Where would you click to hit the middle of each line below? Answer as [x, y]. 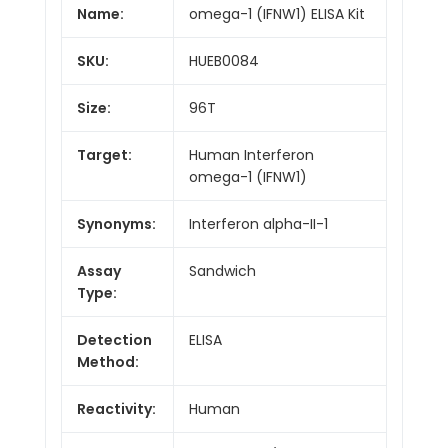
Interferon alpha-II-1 [258, 223]
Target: [104, 154]
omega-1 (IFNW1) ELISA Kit [277, 13]
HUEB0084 [224, 60]
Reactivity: [116, 408]
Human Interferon [251, 154]
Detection [114, 339]
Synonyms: [116, 223]
